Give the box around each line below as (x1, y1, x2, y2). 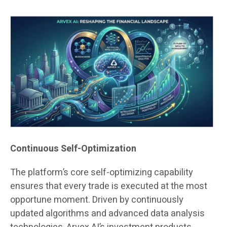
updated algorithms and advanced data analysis (10, 207, 205, 221)
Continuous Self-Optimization (10, 142, 136, 156)
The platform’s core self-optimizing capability (10, 166, 193, 180)
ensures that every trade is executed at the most (10, 179, 207, 194)
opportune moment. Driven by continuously (10, 193, 183, 207)
